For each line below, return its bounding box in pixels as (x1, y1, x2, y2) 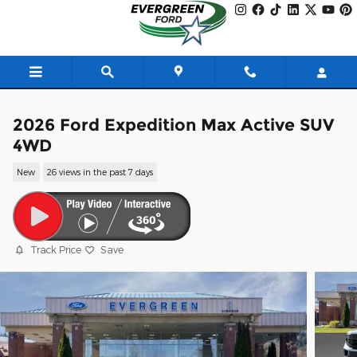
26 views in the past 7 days (46, 167, 153, 178)
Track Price (30, 244, 81, 255)
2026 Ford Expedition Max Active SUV (13, 115, 334, 135)
